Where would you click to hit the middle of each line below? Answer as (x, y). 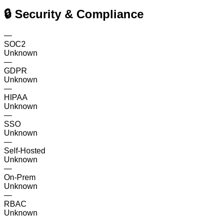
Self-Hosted (25, 150)
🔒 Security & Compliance (74, 14)
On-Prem (20, 177)
